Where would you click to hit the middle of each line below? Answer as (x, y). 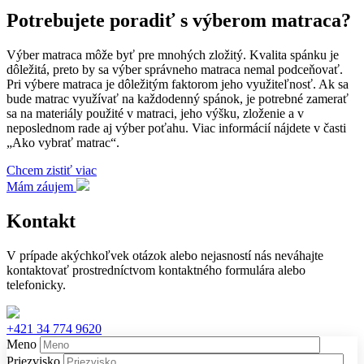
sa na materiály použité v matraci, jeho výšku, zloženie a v (155, 113)
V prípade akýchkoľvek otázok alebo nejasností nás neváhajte (165, 255)
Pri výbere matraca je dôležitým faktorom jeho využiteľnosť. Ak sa (178, 84)
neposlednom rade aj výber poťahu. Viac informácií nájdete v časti (176, 128)
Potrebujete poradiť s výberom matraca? (179, 20)
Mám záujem (40, 186)
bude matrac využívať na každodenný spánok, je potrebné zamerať (178, 98)
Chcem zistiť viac (52, 170)
